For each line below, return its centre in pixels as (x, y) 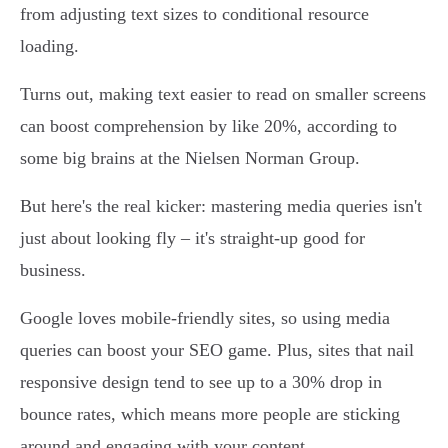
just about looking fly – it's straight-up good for (192, 238)
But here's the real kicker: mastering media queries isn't (221, 206)
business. (53, 270)
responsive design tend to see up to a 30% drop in (201, 382)
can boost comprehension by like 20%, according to (208, 126)
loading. (49, 46)
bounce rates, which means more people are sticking (210, 414)
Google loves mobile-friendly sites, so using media (205, 318)
